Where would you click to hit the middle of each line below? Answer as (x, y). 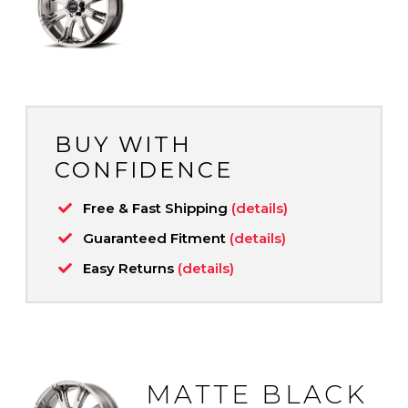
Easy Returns (130, 268)
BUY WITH (124, 144)
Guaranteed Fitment (156, 238)
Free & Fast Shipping (157, 208)
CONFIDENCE (144, 169)
